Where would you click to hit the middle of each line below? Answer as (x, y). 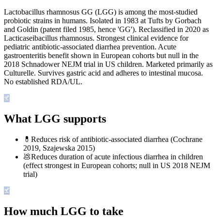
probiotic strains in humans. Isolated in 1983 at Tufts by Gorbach (103, 21)
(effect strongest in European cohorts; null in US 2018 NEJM (117, 165)
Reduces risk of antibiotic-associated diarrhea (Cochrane (117, 139)
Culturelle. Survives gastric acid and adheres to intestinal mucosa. (103, 73)
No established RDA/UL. (43, 82)
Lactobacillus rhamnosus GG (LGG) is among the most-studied (101, 12)
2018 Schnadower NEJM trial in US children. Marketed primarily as (108, 64)
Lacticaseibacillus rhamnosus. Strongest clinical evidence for (96, 38)
